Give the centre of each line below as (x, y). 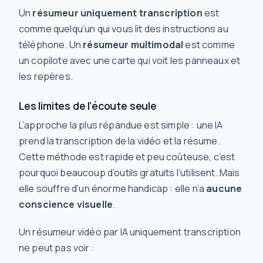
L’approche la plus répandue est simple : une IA (121, 125)
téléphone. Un (51, 45)
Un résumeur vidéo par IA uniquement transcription (130, 232)
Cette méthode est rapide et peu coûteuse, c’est (127, 157)
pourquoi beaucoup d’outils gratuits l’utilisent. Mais (129, 173)
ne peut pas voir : (57, 248)
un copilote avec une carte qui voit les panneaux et (130, 60)
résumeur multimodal (133, 45)
